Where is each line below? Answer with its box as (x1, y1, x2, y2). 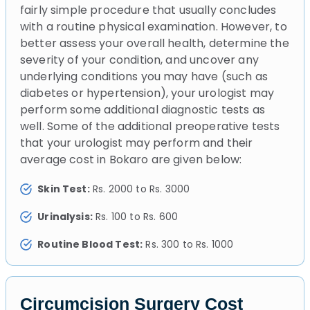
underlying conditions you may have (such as (20, 68, 268, 84)
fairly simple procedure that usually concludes (20, 1, 277, 18)
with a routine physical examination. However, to (20, 18, 287, 35)
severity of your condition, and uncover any (20, 51, 259, 68)
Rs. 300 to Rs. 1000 (143, 237, 234, 251)
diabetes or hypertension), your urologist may (20, 84, 275, 101)
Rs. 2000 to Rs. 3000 (89, 181, 190, 196)
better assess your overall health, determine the (20, 35, 289, 51)
